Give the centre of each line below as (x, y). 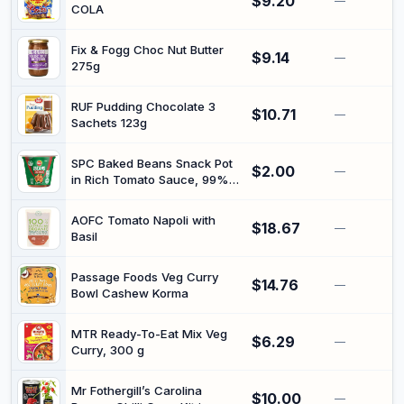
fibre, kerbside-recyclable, (147, 244)
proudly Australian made (140, 261)
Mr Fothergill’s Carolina (136, 390)
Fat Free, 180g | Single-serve (153, 196)
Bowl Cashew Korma (129, 293)
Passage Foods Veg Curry (145, 277)
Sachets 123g (109, 123)
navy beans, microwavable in (155, 212)
